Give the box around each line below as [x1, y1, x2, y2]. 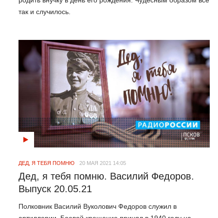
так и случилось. [18, 7, 71, 16]
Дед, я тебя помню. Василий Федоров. [18, 170, 194, 182]
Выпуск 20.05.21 [18, 183, 92, 194]
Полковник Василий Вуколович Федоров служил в [18, 202, 177, 211]
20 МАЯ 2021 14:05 [79, 160, 126, 166]
